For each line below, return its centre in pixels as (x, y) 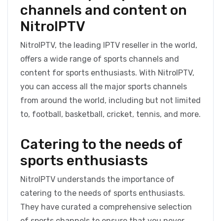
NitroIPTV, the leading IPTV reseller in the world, (109, 45)
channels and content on (104, 10)
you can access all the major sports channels (104, 87)
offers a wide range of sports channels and (100, 59)
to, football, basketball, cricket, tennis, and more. (110, 114)
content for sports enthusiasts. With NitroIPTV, (107, 73)
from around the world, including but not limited (110, 101)
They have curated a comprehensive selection (106, 207)
